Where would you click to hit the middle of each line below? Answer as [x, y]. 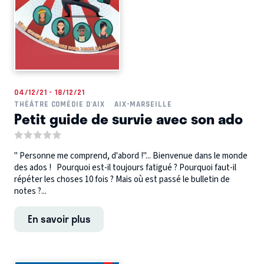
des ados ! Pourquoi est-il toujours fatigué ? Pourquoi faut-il [125, 168]
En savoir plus [59, 219]
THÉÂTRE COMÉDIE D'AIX [60, 104]
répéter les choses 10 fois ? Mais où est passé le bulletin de [122, 180]
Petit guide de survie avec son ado [128, 119]
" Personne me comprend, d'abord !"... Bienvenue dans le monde [131, 156]
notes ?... [30, 192]
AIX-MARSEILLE [143, 104]
